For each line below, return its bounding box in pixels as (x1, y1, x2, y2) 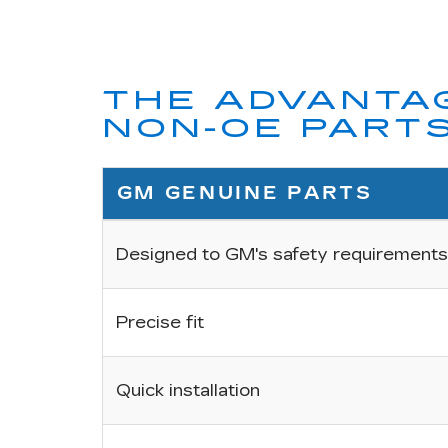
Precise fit (115, 312, 204, 334)
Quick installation (115, 380, 260, 402)
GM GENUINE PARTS (116, 182, 373, 205)
